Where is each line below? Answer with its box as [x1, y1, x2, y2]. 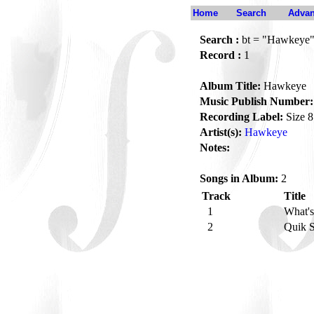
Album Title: [200, 80, 261, 92]
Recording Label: [200, 111, 283, 123]
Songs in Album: [200, 172, 278, 184]
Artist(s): [200, 126, 242, 138]
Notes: [200, 142, 230, 153]
